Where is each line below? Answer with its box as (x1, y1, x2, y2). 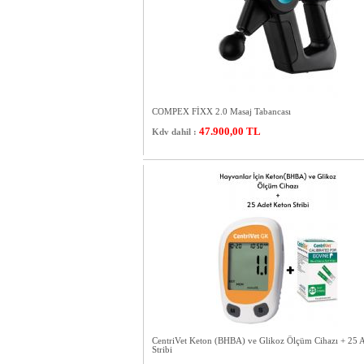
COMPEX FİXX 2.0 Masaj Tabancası (151, 107, 291, 116)
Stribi (151, 345, 172, 354)
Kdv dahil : (151, 127, 197, 136)
